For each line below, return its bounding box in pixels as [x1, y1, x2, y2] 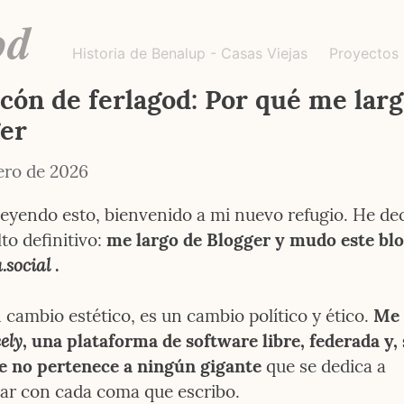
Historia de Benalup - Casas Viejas [72, 44, 308, 62]
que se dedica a [262, 354, 386, 377]
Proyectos [329, 44, 399, 62]
